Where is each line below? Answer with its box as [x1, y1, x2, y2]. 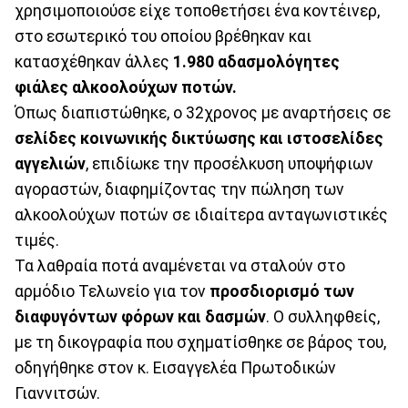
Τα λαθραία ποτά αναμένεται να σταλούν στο [15, 256, 345, 275]
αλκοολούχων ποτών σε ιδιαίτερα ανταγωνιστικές [15, 205, 388, 224]
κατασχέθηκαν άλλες [15, 52, 173, 71]
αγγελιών [15, 154, 86, 173]
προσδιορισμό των [209, 281, 354, 301]
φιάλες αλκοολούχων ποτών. [15, 77, 237, 97]
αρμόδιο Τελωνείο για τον [15, 281, 209, 301]
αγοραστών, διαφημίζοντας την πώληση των [15, 179, 344, 199]
